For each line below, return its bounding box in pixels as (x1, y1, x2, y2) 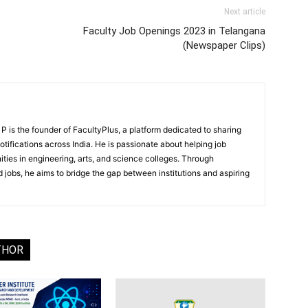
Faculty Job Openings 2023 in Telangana (83, 25, 265, 37)
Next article (224, 7, 265, 16)
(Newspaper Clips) (183, 39, 265, 52)
